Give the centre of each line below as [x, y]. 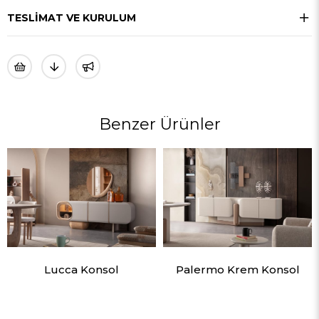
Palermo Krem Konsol [237, 269]
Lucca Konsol [82, 269]
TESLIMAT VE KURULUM [72, 17]
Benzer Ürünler [159, 124]
